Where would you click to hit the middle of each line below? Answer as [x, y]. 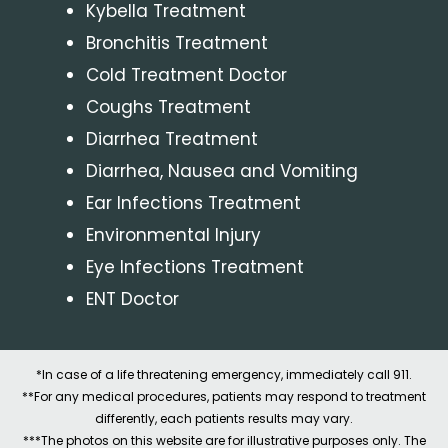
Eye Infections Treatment [194, 266]
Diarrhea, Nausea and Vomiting [221, 170]
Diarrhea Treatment [171, 138]
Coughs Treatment [168, 106]
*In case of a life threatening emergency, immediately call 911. [224, 374]
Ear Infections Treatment [193, 202]
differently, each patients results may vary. [224, 418]
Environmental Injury [173, 234]
